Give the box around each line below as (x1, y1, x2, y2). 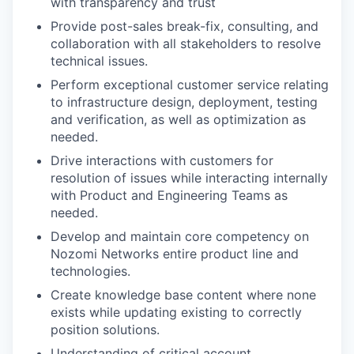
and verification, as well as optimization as (51, 111, 306, 127)
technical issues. (51, 53, 148, 69)
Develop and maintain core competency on (51, 228, 309, 244)
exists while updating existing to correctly (51, 304, 302, 320)
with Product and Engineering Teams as (51, 187, 288, 203)
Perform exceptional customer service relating (51, 77, 329, 92)
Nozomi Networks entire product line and (51, 246, 299, 262)
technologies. (51, 263, 130, 279)
